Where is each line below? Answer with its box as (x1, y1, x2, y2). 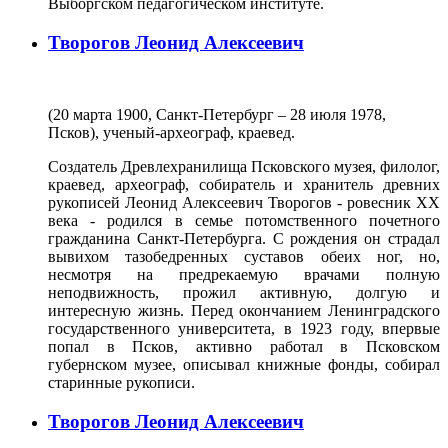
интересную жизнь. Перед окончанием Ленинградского (48, 302, 440, 320)
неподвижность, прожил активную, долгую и (48, 284, 440, 302)
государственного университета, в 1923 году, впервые (48, 320, 440, 338)
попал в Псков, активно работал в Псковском (48, 338, 440, 356)
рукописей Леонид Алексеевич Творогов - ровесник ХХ (48, 194, 440, 212)
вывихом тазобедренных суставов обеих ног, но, (48, 248, 440, 266)
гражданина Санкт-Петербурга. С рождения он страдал (48, 230, 440, 248)
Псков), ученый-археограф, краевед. (48, 124, 295, 142)
